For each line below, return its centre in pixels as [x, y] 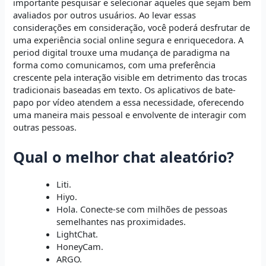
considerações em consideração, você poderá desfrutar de [132, 28]
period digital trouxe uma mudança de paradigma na [122, 53]
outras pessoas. [45, 127]
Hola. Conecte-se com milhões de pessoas [142, 209]
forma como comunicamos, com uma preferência [115, 65]
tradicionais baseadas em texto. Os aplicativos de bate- [125, 90]
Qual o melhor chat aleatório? [124, 156]
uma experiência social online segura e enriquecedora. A [129, 40]
